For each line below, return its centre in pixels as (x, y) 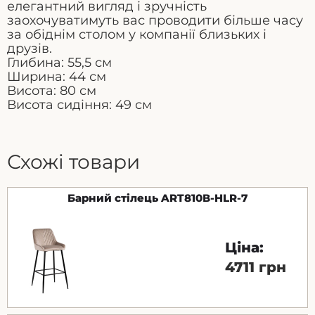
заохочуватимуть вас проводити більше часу (155, 20)
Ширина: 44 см (57, 76)
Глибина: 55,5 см (59, 62)
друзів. (30, 48)
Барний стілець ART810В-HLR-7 (157, 198)
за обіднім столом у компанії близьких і (137, 34)
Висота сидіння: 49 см (79, 104)
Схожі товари (73, 161)
